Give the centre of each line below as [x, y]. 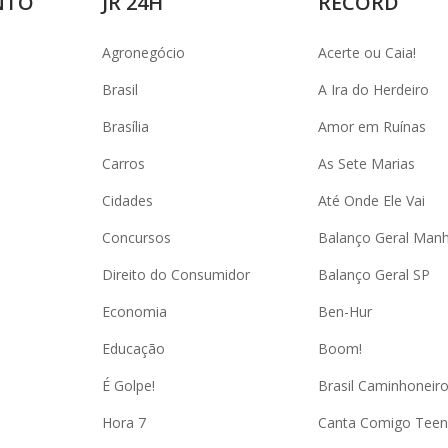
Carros [123, 163]
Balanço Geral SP [374, 274]
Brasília [125, 126]
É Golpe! [128, 385]
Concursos [136, 237]
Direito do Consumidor [176, 274]
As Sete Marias [366, 163]
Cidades [127, 200]
